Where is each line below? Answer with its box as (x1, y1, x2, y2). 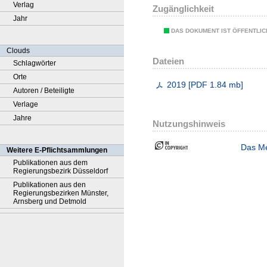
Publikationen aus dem (13, 159, 88, 167)
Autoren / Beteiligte (13, 86, 74, 95)
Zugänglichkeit (153, 4, 214, 14)
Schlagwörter (13, 59, 56, 67)
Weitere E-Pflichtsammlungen (7, 146, 107, 154)
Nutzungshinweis (153, 118, 225, 129)
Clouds (7, 46, 30, 55)
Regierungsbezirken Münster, (13, 189, 108, 197)
